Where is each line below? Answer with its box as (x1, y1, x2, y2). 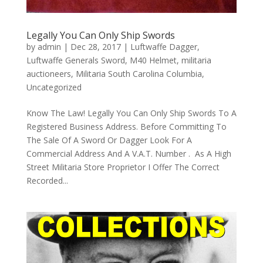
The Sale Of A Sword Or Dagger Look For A (26, 134, 192, 146)
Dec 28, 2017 (70, 41, 121, 53)
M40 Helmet (129, 55, 177, 66)
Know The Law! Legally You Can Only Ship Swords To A (26, 107, 237, 119)
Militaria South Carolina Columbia (75, 68, 202, 80)
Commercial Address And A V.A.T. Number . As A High (26, 148, 231, 160)
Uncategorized (26, 82, 82, 93)
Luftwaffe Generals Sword (26, 55, 125, 66)
